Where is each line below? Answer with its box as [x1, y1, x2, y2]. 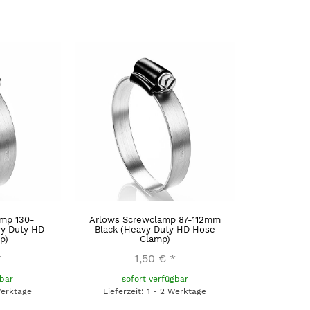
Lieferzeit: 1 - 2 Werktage [103, 286, 207, 296]
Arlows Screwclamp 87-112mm [89, 214, 221, 225]
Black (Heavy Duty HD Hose [94, 224, 215, 235]
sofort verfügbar [121, 273, 188, 284]
